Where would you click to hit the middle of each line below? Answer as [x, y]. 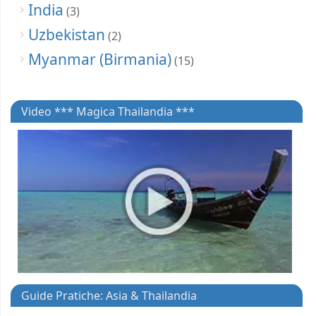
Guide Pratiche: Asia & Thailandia [109, 296]
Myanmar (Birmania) [100, 59]
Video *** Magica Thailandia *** [108, 111]
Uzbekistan [67, 34]
